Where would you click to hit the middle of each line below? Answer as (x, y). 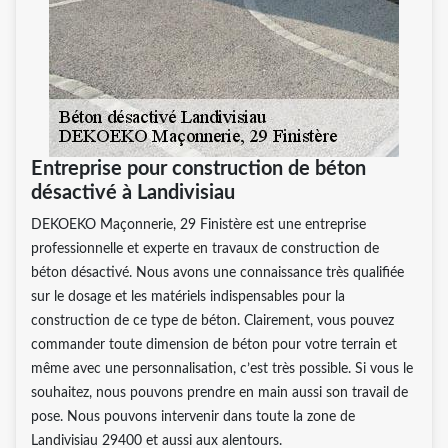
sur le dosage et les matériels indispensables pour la (188, 296)
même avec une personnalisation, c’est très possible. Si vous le (222, 368)
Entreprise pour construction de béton (198, 168)
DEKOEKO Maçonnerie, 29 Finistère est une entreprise (198, 224)
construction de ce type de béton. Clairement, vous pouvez (212, 320)
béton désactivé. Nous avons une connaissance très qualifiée (217, 272)
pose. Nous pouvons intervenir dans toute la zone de (193, 416)
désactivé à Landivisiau (133, 192)
